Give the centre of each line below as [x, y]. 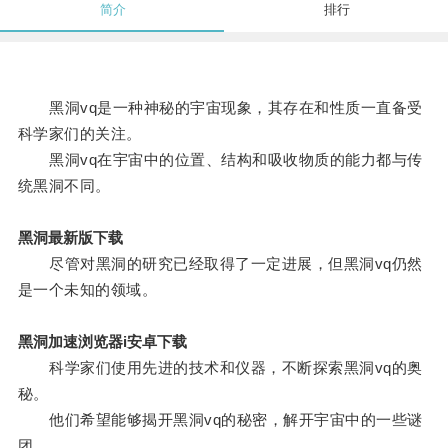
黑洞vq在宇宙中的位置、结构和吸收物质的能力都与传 [220, 160]
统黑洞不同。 [64, 186]
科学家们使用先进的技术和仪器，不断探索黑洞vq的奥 [220, 368]
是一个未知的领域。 [87, 290]
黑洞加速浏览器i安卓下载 [102, 342]
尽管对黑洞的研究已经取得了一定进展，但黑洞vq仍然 [220, 264]
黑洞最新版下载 [70, 238]
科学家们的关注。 [79, 134]
